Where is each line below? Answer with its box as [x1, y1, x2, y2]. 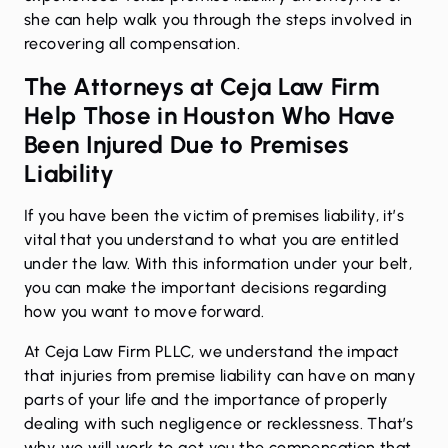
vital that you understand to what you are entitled [24, 230, 399, 250]
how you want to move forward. [24, 302, 269, 322]
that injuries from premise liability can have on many [24, 366, 417, 386]
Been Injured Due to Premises [24, 130, 350, 160]
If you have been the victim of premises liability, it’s [24, 206, 404, 226]
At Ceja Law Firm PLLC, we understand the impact [24, 342, 400, 362]
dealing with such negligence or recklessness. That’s [24, 414, 414, 434]
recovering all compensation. [24, 34, 245, 54]
